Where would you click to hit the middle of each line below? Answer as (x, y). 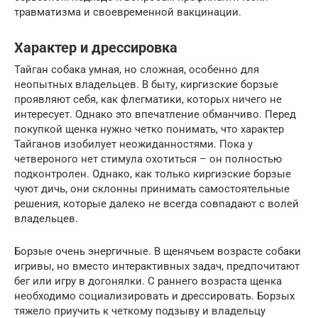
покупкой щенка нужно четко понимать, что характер (149, 129)
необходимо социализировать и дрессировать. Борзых (154, 296)
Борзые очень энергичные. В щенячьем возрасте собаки (158, 251)
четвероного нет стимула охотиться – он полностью (148, 159)
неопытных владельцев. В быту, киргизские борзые (146, 84)
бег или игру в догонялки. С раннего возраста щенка (148, 281)
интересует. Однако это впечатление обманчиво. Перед (155, 114)
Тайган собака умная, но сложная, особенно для (137, 69)
